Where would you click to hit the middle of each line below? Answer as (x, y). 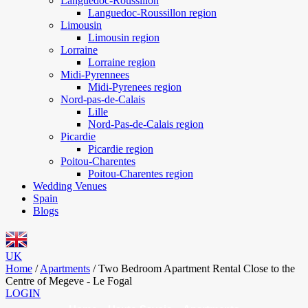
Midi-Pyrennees (95, 75)
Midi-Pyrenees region (135, 87)
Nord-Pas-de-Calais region (146, 124)
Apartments (65, 268)
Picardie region (121, 149)
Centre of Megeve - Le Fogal (69, 281)
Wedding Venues (70, 186)
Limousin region (124, 37)
